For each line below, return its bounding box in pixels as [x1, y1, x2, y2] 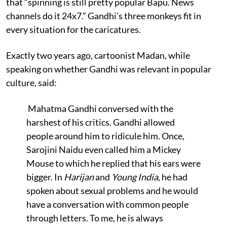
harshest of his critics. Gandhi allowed [26, 116, 175, 128]
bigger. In [26, 171, 64, 182]
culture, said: [6, 77, 57, 88]
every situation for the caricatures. [6, 23, 141, 35]
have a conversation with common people [26, 198, 188, 210]
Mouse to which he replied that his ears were [26, 157, 201, 169]
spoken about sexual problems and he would [26, 184, 198, 196]
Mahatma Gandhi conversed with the [26, 102, 173, 114]
